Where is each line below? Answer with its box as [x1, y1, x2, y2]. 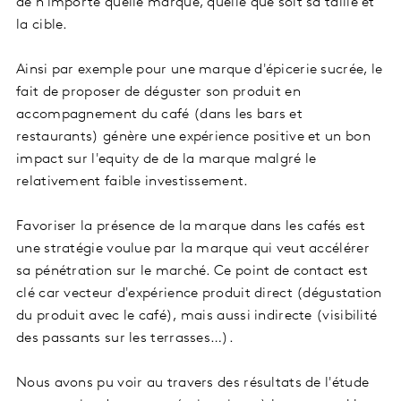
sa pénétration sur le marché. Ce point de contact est [16, 264, 368, 279]
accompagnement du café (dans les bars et [16, 107, 303, 123]
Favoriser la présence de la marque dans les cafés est [16, 219, 365, 235]
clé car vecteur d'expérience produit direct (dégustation [16, 286, 382, 302]
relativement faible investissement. [16, 175, 252, 190]
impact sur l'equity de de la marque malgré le [16, 152, 317, 167]
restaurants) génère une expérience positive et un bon [16, 130, 371, 145]
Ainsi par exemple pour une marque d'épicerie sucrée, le [16, 63, 383, 78]
